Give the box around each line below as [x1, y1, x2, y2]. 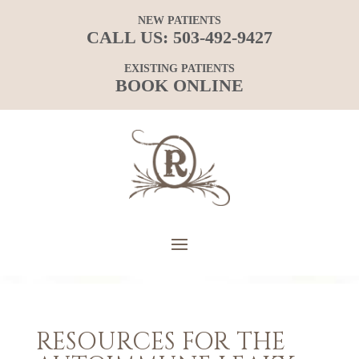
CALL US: [87, 27, 173, 47]
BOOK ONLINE [115, 75, 244, 95]
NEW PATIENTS [138, 14, 221, 26]
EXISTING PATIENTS [124, 63, 235, 75]
